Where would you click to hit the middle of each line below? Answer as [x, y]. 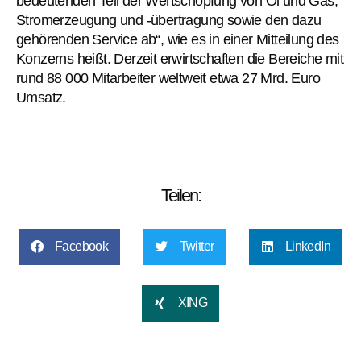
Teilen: [180, 195]
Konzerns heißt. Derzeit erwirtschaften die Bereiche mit [180, 58]
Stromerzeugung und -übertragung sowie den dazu [169, 20]
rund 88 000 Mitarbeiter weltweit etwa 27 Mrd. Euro [168, 78]
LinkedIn [308, 247]
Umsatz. [41, 97]
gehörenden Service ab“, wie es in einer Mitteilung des [178, 39]
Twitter [197, 247]
